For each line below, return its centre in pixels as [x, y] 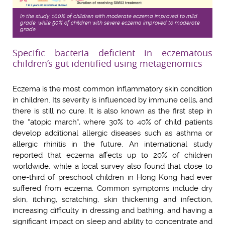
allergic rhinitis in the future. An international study [113, 144]
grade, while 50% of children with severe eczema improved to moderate [110, 23]
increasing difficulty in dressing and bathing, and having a [113, 210]
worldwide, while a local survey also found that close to [113, 166]
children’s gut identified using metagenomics [107, 63]
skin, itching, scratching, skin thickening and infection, [113, 199]
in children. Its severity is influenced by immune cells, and [113, 100]
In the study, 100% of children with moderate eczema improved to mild [109, 16]
